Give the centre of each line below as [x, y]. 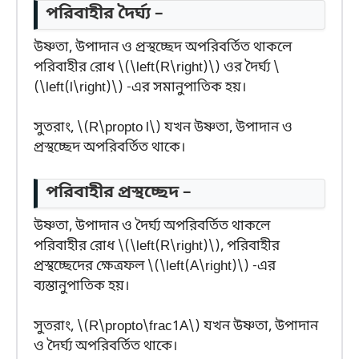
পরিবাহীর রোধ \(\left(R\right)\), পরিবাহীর [157, 246]
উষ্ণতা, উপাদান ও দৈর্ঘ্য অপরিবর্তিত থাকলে [152, 226]
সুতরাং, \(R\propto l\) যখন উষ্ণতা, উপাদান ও [163, 128]
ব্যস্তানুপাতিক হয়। [81, 286]
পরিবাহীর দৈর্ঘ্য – [105, 14]
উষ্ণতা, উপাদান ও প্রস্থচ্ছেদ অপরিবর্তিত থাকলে [163, 47]
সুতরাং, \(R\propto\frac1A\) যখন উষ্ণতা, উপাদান [176, 327]
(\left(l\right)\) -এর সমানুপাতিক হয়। [140, 87]
